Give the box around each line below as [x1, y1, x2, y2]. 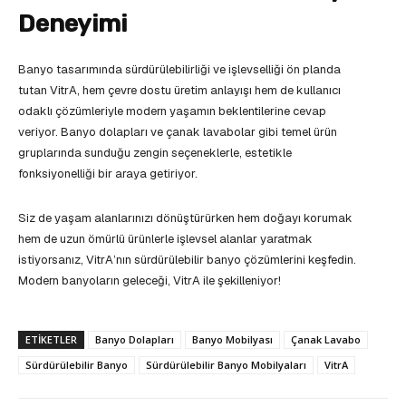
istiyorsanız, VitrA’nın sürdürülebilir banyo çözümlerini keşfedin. [18, 251, 356, 267]
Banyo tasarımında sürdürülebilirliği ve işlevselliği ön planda [18, 61, 341, 77]
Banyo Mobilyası [192, 332, 273, 346]
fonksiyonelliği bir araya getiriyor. [18, 165, 198, 181]
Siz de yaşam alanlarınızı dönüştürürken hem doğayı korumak [18, 209, 353, 226]
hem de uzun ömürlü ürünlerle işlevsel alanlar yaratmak [18, 230, 313, 246]
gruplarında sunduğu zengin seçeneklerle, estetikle [18, 144, 292, 160]
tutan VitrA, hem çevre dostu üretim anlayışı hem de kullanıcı [18, 82, 341, 98]
